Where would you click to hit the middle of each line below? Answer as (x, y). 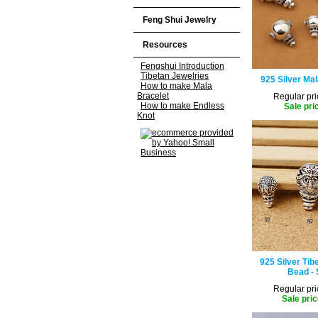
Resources (165, 45)
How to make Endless (182, 106)
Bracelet (153, 96)
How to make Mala (176, 86)
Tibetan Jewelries (175, 76)
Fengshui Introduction (182, 66)
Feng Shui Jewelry (180, 20)
